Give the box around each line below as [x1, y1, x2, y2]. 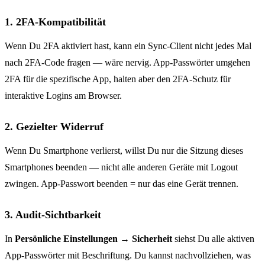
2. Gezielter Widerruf [5, 120, 104, 132]
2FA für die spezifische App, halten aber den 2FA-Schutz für [5, 73, 231, 84]
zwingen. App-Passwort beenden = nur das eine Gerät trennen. [5, 178, 238, 189]
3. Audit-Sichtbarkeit [5, 208, 101, 221]
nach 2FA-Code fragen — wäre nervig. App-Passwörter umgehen [5, 57, 250, 67]
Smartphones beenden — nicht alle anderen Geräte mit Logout [5, 161, 238, 172]
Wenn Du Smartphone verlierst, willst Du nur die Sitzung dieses [5, 145, 243, 156]
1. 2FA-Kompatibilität [5, 15, 106, 28]
